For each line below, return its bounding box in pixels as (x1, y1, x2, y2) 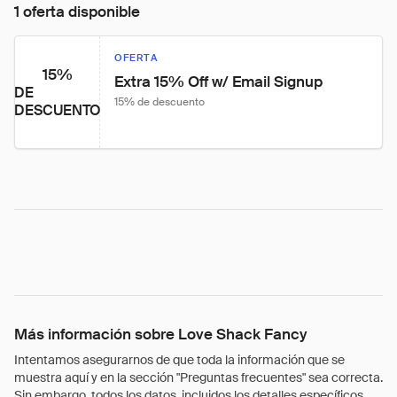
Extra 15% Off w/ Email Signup (114, 72, 323, 91)
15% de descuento (114, 95, 205, 109)
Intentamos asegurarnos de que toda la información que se (14, 352, 345, 368)
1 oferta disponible (14, 2, 140, 21)
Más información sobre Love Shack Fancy (14, 324, 307, 344)
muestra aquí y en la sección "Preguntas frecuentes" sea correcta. (14, 370, 383, 385)
